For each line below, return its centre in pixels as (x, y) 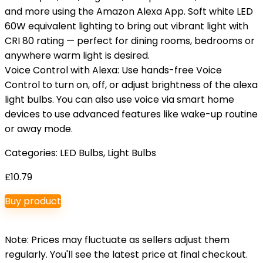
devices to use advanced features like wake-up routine (131, 114)
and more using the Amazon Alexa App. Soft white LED (129, 11)
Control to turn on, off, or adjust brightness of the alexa (131, 85)
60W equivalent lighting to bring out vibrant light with (127, 26)
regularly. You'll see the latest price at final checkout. (126, 254)
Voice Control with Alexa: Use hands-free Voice (113, 70)
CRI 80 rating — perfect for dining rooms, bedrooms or (130, 41)
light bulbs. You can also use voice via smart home (119, 100)
